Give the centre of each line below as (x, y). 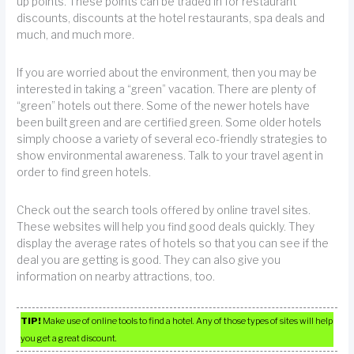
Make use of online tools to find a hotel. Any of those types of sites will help (187, 320)
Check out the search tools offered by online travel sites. (164, 211)
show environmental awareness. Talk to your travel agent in (170, 155)
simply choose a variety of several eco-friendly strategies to (172, 139)
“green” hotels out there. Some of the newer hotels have (164, 105)
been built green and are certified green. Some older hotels (169, 122)
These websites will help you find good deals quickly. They (166, 227)
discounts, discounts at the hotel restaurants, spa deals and (171, 18)
